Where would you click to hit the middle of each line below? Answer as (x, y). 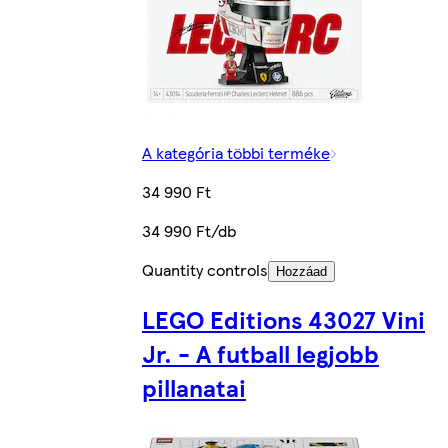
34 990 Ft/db (189, 230)
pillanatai (194, 386)
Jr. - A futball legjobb (260, 352)
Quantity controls (205, 269)
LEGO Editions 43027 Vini (283, 318)
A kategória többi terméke (236, 152)
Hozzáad (301, 271)
